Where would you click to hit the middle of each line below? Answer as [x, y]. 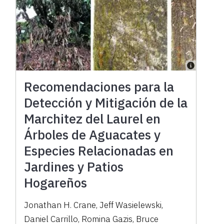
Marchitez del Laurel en [92, 118]
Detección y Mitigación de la [106, 102]
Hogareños [56, 182]
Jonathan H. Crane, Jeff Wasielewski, [94, 205]
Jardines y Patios [74, 166]
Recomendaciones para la [99, 86]
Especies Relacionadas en [99, 150]
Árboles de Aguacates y [92, 134]
